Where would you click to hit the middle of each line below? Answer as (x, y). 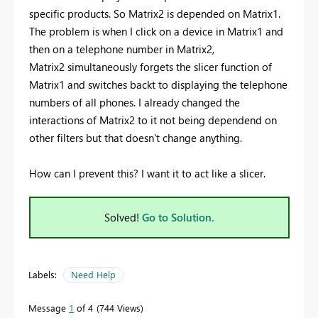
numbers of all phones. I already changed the (135, 102)
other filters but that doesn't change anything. (136, 137)
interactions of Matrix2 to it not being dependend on (153, 120)
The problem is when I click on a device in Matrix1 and (156, 31)
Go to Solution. (178, 217)
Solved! (123, 217)
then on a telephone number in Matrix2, (122, 49)
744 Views (120, 307)
